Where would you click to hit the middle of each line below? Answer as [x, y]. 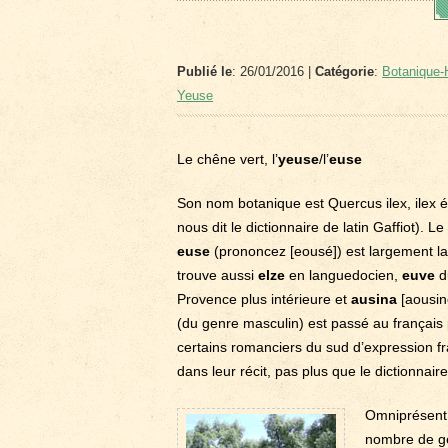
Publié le [204, 71]
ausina [374, 299]
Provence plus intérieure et [264, 299]
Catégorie [344, 71]
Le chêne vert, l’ [227, 159]
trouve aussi [217, 275]
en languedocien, [341, 275]
